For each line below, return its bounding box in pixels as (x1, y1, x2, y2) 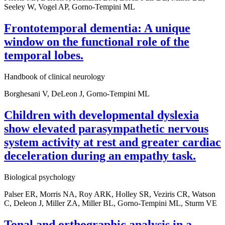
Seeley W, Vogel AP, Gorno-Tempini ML (4, 3, 135, 12)
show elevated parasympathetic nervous (4, 122, 208, 135)
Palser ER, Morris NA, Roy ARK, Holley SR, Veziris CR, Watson (4, 189, 215, 198)
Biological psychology (4, 172, 75, 181)
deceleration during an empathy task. (4, 149, 196, 162)
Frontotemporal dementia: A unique (4, 22, 190, 35)
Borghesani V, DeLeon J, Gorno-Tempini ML (4, 89, 150, 98)
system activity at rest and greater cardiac (4, 135, 221, 149)
